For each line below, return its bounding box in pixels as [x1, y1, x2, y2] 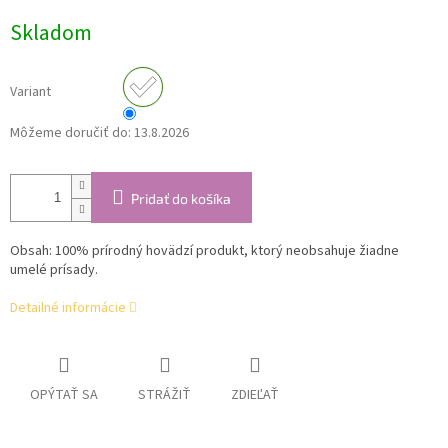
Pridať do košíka [131, 190, 231, 208]
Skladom [10, 17, 92, 50]
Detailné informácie [10, 298, 126, 319]
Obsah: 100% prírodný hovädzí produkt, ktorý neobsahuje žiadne [10, 241, 399, 262]
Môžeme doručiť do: [10, 123, 131, 144]
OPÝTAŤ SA [30, 385, 98, 406]
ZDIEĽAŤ [231, 385, 279, 406]
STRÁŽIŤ [138, 385, 191, 406]
